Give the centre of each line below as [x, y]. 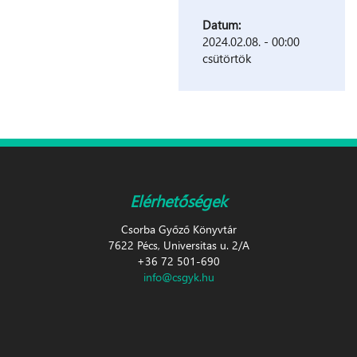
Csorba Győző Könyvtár [178, 229]
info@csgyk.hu [178, 277]
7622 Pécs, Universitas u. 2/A [178, 245]
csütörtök [227, 58]
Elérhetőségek [178, 200]
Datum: [223, 24]
